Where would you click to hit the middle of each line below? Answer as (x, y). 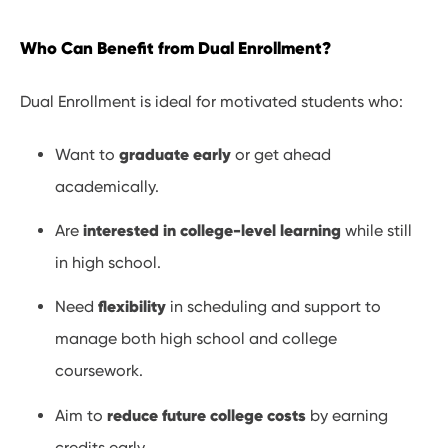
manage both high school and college (196, 339)
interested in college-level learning (212, 230)
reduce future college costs (207, 414)
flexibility (132, 306)
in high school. (108, 263)
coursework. (99, 371)
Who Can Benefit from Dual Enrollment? (175, 48)
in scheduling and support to (274, 307)
